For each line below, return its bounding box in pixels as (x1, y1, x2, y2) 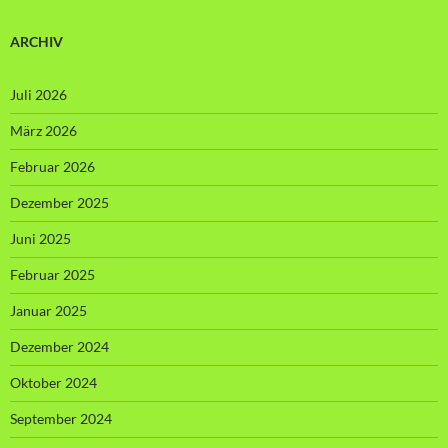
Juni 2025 (10, 229, 71, 247)
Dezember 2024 (10, 337, 109, 355)
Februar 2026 (10, 157, 95, 175)
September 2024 (10, 409, 112, 427)
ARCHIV (10, 32, 63, 50)
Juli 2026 (10, 85, 67, 103)
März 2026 (10, 121, 77, 139)
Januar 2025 (10, 301, 87, 319)
